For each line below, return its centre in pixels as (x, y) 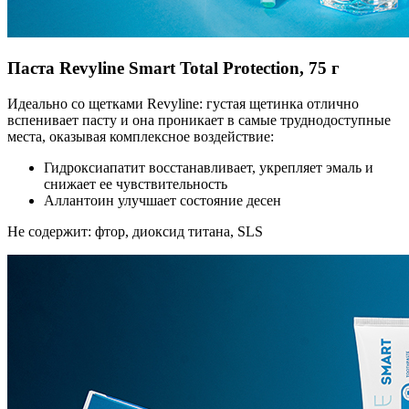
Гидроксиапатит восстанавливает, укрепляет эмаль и (209, 167)
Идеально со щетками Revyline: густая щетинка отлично (183, 103)
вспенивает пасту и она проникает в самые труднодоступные (199, 120)
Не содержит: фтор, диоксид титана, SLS (135, 231)
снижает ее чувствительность (136, 184)
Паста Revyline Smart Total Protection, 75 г (173, 68)
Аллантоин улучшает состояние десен (163, 200)
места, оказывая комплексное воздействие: (141, 136)
